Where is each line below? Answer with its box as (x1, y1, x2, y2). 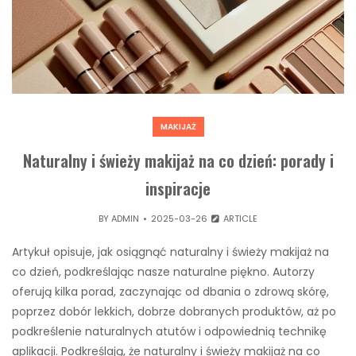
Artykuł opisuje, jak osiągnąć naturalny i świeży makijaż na (12, 244, 329, 261)
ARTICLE (220, 212, 257, 226)
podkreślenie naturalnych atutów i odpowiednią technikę (12, 323, 327, 340)
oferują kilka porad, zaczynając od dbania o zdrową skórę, (12, 284, 329, 300)
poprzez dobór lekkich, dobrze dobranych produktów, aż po (12, 304, 336, 320)
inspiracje (145, 176, 211, 201)
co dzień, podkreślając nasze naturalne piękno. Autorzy (12, 264, 315, 281)
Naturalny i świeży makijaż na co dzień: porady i (22, 149, 334, 173)
